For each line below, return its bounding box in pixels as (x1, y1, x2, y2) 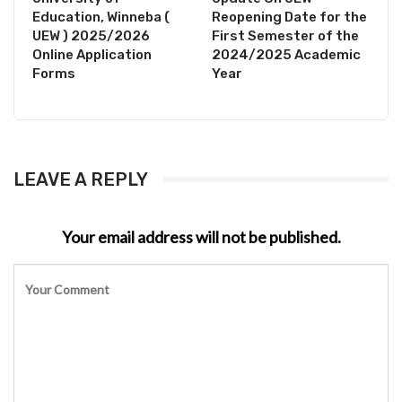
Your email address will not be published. (61, 226, 341, 247)
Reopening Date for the (212, 8, 367, 25)
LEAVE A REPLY (13, 168, 148, 190)
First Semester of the (212, 27, 359, 44)
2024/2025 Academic (212, 46, 361, 63)
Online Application (32, 46, 152, 63)
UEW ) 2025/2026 (32, 27, 150, 44)
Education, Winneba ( (32, 8, 170, 25)
